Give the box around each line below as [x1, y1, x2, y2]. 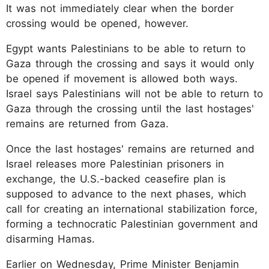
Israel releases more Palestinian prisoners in [6, 157, 224, 170]
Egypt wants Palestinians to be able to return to [6, 42, 246, 55]
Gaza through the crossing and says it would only [6, 57, 254, 70]
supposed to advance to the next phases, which [6, 187, 246, 200]
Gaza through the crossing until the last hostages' [6, 102, 254, 115]
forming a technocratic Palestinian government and [6, 217, 258, 230]
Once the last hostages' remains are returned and [6, 142, 255, 155]
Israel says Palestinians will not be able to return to [6, 87, 263, 100]
